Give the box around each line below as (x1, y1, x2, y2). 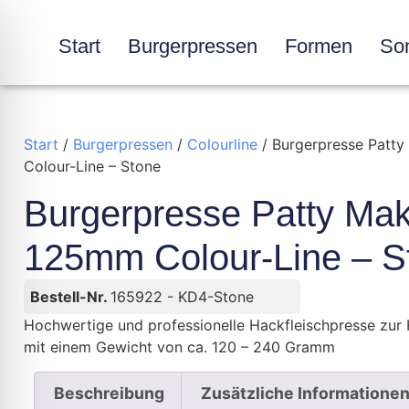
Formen (285, 34, 353, 58)
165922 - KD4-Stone (110, 288, 255, 307)
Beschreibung (54, 383, 165, 403)
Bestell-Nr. (30, 288, 111, 307)
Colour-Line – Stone (24, 157, 162, 176)
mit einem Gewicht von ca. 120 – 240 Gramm (24, 338, 336, 357)
